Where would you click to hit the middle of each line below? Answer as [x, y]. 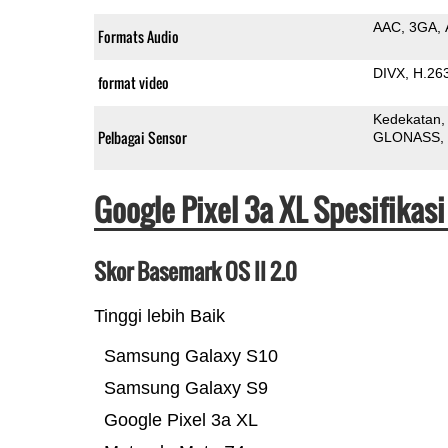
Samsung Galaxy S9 [185, 387]
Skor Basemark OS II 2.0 [195, 270]
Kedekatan [406, 118]
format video [133, 82]
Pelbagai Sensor [142, 137]
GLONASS [406, 136]
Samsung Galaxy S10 [190, 355]
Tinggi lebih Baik [159, 315]
